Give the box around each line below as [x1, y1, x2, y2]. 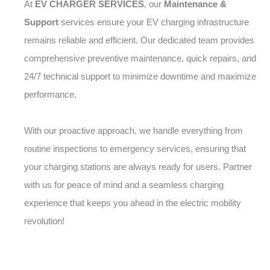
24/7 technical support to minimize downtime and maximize [24, 71, 256, 81]
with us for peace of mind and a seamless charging [24, 180, 224, 190]
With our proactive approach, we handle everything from [24, 125, 243, 136]
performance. [24, 89, 77, 99]
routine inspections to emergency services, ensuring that [24, 143, 246, 154]
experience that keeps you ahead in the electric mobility [24, 198, 241, 208]
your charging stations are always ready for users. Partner [24, 162, 252, 172]
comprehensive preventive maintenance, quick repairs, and [24, 53, 256, 63]
